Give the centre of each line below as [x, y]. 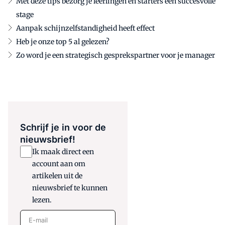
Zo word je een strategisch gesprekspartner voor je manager [116, 55]
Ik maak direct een [63, 152]
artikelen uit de [57, 176]
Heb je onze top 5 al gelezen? [63, 42]
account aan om [59, 164]
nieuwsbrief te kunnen [70, 188]
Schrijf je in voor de [63, 128]
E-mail [32, 216]
